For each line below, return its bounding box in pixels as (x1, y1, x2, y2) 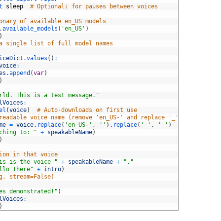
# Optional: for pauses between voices (30, 3, 158, 10)
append (9, 70, 30, 76)
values (27, 55, 47, 62)
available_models (2, 25, 58, 32)
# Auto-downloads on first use (37, 107, 137, 113)
